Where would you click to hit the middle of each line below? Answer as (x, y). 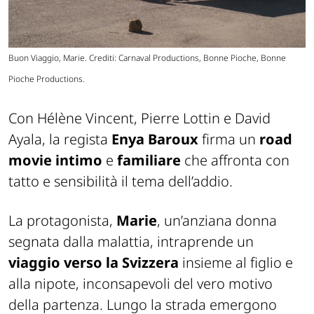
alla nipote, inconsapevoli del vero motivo (141, 284)
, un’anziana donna (217, 221)
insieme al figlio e (236, 263)
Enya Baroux (155, 139)
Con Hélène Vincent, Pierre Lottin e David (139, 118)
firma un (229, 139)
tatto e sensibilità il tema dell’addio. (121, 182)
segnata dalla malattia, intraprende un (131, 242)
